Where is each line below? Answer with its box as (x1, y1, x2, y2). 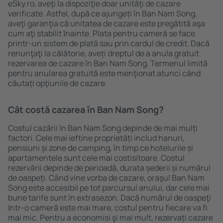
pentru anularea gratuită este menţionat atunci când (8, 68, 201, 79)
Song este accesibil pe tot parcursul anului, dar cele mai (8, 182, 210, 193)
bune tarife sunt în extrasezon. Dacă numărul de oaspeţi (8, 192, 211, 203)
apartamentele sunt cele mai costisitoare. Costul (8, 152, 185, 163)
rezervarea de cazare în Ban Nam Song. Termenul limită (8, 58, 208, 69)
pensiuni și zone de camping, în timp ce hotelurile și (8, 142, 193, 153)
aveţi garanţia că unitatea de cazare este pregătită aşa (8, 18, 205, 29)
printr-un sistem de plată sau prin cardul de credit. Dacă (8, 38, 210, 49)
